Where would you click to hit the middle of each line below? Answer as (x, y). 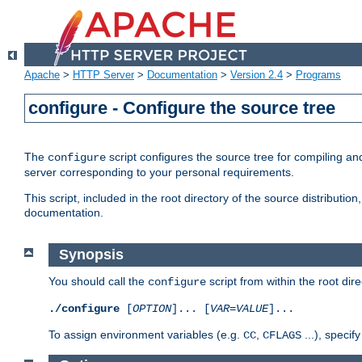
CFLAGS (282, 335)
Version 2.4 (257, 75)
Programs (318, 75)
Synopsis (91, 255)
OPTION (152, 308)
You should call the (98, 281)
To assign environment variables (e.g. (146, 334)
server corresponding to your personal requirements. (159, 173)
